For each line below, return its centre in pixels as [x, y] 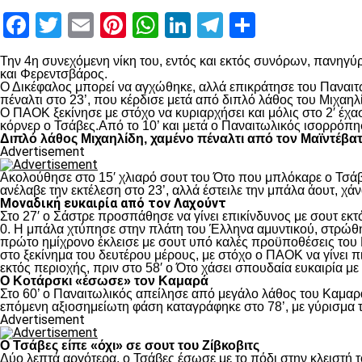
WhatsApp [217, 25]
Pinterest [177, 25]
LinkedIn [238, 25]
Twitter [101, 25]
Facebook [83, 25]
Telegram [275, 25]
